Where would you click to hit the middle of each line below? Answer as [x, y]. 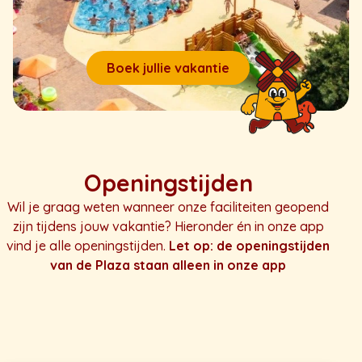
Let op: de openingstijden [249, 246]
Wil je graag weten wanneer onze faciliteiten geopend [168, 207]
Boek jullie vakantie [168, 68]
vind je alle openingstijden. [88, 246]
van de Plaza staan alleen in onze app [168, 265]
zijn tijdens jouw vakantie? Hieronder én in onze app [168, 227]
